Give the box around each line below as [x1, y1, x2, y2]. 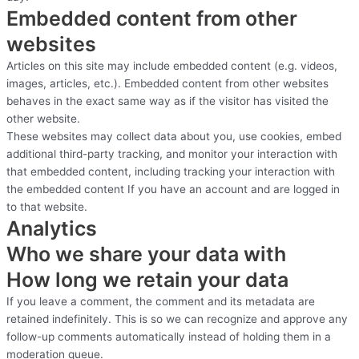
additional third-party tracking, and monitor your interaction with [6, 147, 337, 161]
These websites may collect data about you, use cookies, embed [6, 130, 341, 143]
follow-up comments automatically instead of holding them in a [6, 330, 331, 344]
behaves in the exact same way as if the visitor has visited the [6, 95, 329, 108]
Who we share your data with [6, 242, 286, 267]
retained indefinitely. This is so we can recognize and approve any [6, 313, 348, 326]
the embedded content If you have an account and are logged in [6, 183, 340, 196]
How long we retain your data [6, 268, 288, 292]
